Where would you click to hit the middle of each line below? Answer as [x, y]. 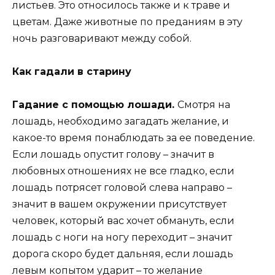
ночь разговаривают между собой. [102, 38]
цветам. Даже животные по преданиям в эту [127, 21]
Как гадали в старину [72, 71]
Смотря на [204, 105]
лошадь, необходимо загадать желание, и [121, 122]
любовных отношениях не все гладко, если [123, 171]
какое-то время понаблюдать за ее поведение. [134, 138]
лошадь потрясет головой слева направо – [122, 188]
